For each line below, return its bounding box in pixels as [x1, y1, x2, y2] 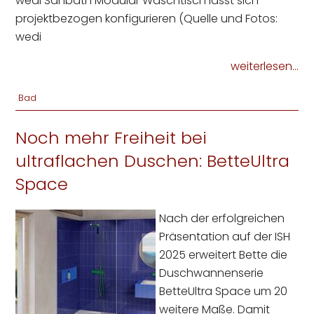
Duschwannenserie [159, 264, 264, 281]
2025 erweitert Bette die [159, 246, 288, 263]
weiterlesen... [230, 57, 299, 74]
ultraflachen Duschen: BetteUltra [15, 149, 290, 172]
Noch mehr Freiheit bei [15, 125, 207, 149]
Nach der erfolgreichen [159, 210, 285, 226]
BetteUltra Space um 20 [159, 282, 288, 299]
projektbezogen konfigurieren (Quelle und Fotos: [15, 10, 278, 27]
